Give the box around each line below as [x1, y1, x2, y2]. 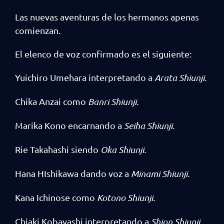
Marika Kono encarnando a [15, 120, 124, 130]
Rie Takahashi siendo [15, 144, 100, 154]
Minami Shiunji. [131, 168, 189, 179]
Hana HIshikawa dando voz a [15, 168, 131, 178]
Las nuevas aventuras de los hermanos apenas [15, 11, 199, 22]
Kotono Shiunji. [97, 192, 155, 203]
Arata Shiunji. [154, 72, 206, 83]
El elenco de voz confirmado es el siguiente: [15, 48, 191, 59]
